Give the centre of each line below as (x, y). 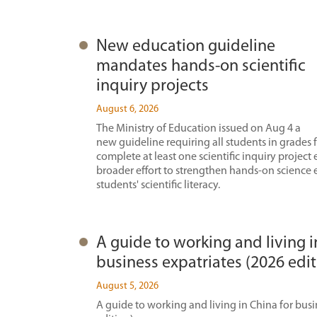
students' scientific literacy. (158, 185)
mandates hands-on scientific (201, 67)
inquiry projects (152, 86)
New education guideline (186, 47)
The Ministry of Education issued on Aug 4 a (198, 129)
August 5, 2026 (127, 286)
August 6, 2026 (127, 109)
